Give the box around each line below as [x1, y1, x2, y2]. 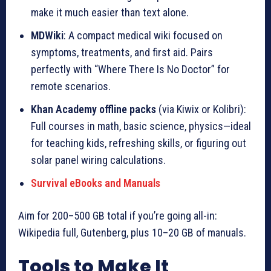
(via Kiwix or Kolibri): [156, 102, 246, 116]
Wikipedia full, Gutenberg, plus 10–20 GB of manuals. [18, 226, 246, 239]
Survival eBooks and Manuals [31, 176, 160, 189]
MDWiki [31, 28, 64, 42]
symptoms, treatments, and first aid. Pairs [31, 45, 213, 59]
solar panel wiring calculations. [31, 153, 166, 166]
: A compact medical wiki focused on [64, 28, 223, 42]
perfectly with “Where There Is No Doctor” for [31, 62, 230, 76]
